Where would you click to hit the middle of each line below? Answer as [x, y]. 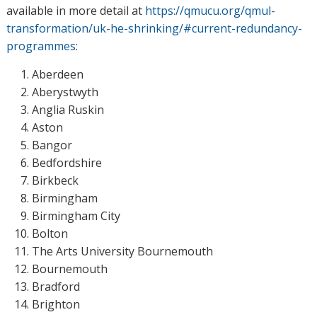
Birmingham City [76, 215]
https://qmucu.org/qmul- [210, 10]
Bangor [52, 145]
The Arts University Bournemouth [122, 251]
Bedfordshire [67, 162]
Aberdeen [57, 74]
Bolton [50, 233]
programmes [41, 46]
